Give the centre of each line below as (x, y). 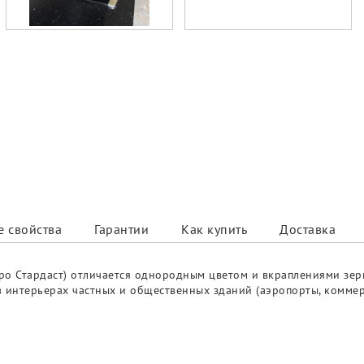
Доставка (308, 230)
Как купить (214, 230)
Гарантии (121, 230)
